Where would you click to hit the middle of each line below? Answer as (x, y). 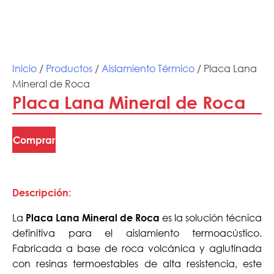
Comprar (34, 139)
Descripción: (42, 192)
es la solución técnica (211, 217)
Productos (69, 68)
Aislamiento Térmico (148, 68)
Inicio (24, 68)
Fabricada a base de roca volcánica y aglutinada (137, 248)
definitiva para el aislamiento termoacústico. (137, 232)
